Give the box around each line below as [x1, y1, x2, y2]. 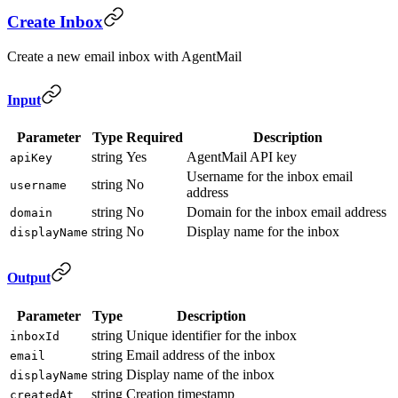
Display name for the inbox [187, 224, 339, 240]
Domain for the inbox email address [187, 204, 386, 220]
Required [126, 130, 183, 146]
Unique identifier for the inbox [126, 327, 297, 343]
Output [7, 270, 51, 286]
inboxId [10, 329, 60, 343]
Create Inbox [7, 12, 103, 31]
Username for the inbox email [187, 169, 353, 185]
